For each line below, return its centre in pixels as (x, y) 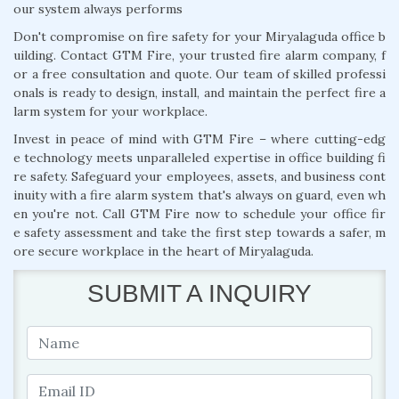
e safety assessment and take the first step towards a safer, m (199, 232)
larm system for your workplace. (110, 111)
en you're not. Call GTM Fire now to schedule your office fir (199, 213)
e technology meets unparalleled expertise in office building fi (199, 157)
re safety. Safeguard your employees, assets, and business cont (199, 176)
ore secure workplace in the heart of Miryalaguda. (163, 251)
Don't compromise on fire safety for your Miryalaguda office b (199, 36)
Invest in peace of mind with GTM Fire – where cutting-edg (199, 138)
